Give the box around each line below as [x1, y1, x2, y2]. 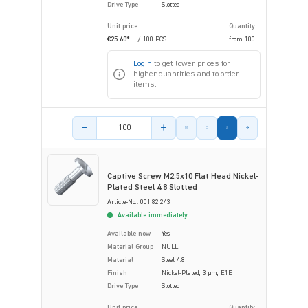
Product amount [71, 117, 136, 127]
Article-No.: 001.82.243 [107, 198, 170, 206]
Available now [107, 230, 151, 237]
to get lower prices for [151, 59, 230, 68]
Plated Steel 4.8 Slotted [107, 183, 197, 192]
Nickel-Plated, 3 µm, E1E [162, 269, 232, 276]
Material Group [107, 243, 153, 250]
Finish [107, 269, 127, 276]
